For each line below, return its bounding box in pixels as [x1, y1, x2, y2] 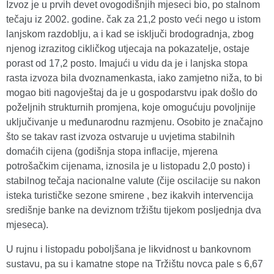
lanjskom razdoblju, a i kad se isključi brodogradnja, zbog [6, 29, 254, 39]
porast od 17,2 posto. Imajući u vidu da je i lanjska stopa [6, 58, 248, 68]
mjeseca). [6, 220, 48, 230]
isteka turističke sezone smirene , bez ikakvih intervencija [6, 190, 253, 201]
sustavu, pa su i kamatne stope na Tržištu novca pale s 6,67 [6, 259, 263, 269]
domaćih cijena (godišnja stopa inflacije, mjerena [6, 146, 218, 157]
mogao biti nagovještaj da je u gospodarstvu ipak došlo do [6, 87, 257, 98]
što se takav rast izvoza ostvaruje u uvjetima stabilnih [6, 131, 235, 142]
